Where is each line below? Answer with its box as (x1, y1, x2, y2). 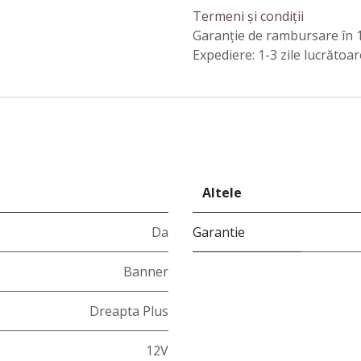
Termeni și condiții (193, 7, 304, 26)
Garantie (193, 223, 245, 242)
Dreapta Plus (89, 302, 168, 321)
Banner (123, 263, 168, 281)
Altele (202, 184, 242, 202)
